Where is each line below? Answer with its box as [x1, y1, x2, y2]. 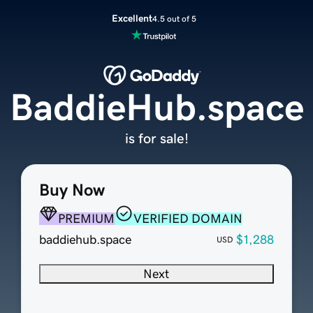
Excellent [111, 13, 152, 23]
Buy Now [38, 182, 105, 199]
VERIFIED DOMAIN [133, 212, 242, 226]
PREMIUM [57, 212, 115, 226]
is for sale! [124, 131, 189, 146]
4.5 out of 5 [152, 14, 196, 23]
